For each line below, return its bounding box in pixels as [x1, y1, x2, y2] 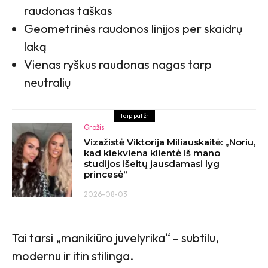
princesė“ [84, 168, 127, 180]
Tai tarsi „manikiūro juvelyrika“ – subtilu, [12, 230, 219, 245]
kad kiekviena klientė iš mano [84, 147, 220, 159]
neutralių [24, 74, 71, 90]
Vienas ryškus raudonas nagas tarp [24, 56, 212, 72]
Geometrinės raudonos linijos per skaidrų [24, 20, 242, 36]
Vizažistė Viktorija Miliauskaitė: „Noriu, [84, 136, 255, 148]
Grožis [84, 122, 105, 132]
